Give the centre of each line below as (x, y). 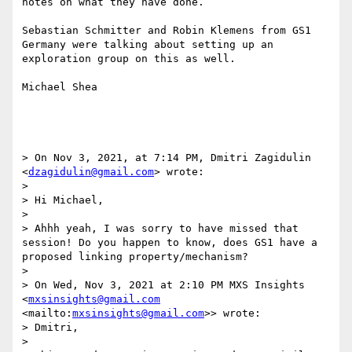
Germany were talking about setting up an (148, 45)
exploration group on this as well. (129, 59)
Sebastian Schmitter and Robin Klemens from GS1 (167, 31)
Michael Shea (60, 87)
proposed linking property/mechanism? (135, 257)
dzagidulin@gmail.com (91, 172)
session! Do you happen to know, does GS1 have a (170, 243)
